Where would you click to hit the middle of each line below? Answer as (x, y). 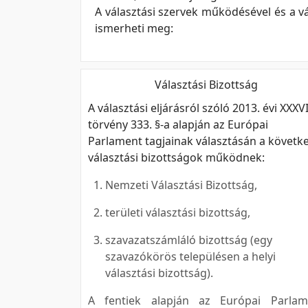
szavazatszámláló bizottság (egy (189, 240)
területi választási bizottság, (178, 212)
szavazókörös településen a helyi (190, 256)
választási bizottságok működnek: (176, 157)
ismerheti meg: (134, 28)
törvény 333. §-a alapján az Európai (178, 124)
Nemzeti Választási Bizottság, (181, 185)
